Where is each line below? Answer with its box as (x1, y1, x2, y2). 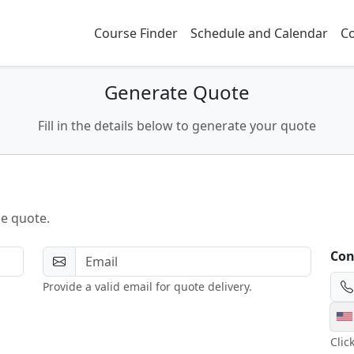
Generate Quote (104, 78, 250, 105)
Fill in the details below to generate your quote (38, 116, 316, 134)
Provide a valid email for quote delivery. (43, 278, 253, 294)
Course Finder (94, 24, 178, 42)
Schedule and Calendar (190, 24, 328, 42)
